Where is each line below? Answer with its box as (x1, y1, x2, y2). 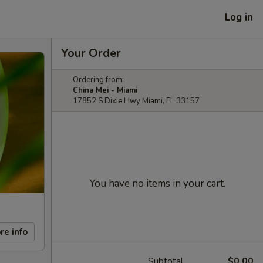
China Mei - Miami (73, 85, 137, 96)
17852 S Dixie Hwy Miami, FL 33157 (73, 96, 200, 106)
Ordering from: (73, 75, 124, 85)
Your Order (61, 45, 121, 61)
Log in (225, 10, 253, 24)
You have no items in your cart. (89, 177, 225, 190)
